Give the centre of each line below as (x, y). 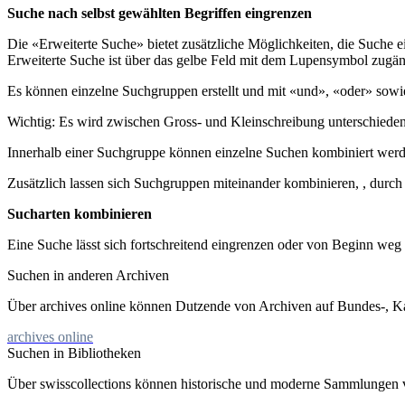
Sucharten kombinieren (80, 213)
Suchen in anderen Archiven (88, 275)
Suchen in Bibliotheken (74, 353)
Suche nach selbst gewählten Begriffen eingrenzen (160, 13)
